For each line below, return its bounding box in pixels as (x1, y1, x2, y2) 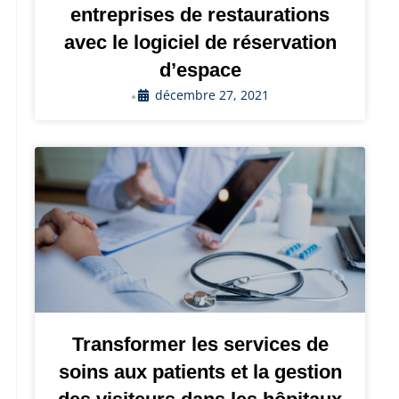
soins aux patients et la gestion (58, 361, 342, 384)
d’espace (159, 59, 241, 82)
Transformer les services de (71, 333, 329, 356)
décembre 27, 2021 (155, 86, 269, 104)
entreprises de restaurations (70, 4, 330, 27)
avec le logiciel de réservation (63, 31, 337, 54)
